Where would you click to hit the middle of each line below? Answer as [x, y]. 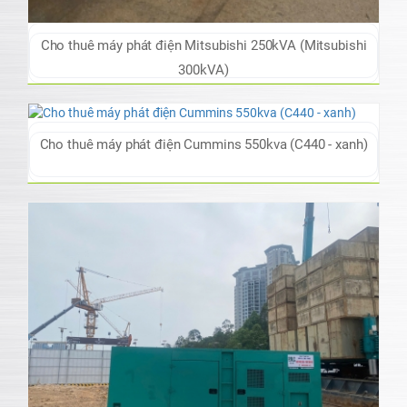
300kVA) [203, 70]
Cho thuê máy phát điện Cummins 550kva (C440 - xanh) [203, 145]
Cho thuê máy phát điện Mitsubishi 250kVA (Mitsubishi [203, 46]
